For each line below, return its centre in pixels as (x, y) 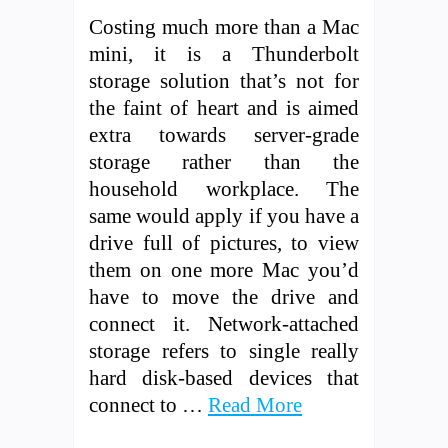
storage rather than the (224, 161)
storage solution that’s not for (224, 80)
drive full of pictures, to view (224, 242)
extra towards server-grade (224, 134)
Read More (255, 404)
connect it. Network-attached (224, 323)
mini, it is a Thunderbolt (224, 53)
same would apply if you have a (224, 215)
